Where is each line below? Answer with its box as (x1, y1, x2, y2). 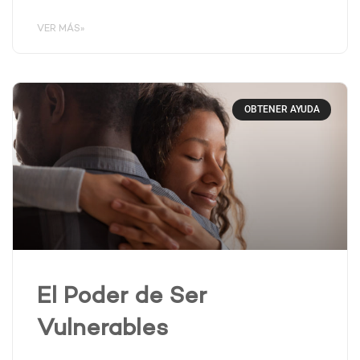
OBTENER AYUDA (243, 104, 320, 116)
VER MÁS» (37, 23, 84, 35)
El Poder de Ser (37, 284, 207, 313)
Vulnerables (37, 316, 168, 345)
